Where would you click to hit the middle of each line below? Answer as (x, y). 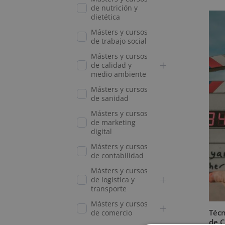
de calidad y (111, 65)
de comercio (111, 213)
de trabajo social (119, 41)
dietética (105, 17)
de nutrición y (114, 8)
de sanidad (109, 98)
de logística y (113, 180)
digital (101, 131)
